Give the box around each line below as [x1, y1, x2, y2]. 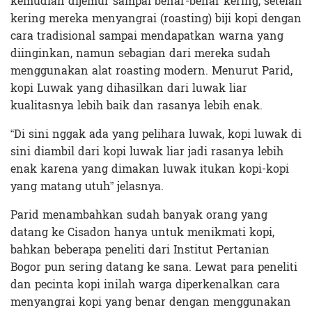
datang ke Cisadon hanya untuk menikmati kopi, [10, 221, 274, 242]
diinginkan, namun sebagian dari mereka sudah [10, 42, 270, 63]
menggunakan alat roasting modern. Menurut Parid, [10, 60, 292, 81]
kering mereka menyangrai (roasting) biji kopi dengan [10, 8, 302, 29]
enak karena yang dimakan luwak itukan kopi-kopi [10, 158, 289, 179]
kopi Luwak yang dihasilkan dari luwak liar [10, 77, 247, 98]
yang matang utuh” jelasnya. [10, 175, 164, 196]
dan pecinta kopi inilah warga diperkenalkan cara [10, 274, 280, 295]
